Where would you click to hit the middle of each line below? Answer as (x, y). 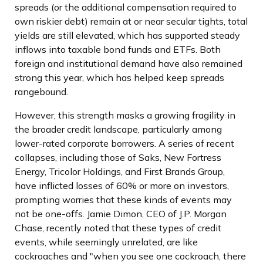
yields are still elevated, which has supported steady (127, 35)
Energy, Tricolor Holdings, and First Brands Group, (120, 171)
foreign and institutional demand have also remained (129, 63)
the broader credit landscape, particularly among (118, 129)
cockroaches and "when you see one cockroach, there (130, 256)
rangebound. (41, 91)
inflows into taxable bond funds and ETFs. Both (118, 49)
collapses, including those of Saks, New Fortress (118, 157)
